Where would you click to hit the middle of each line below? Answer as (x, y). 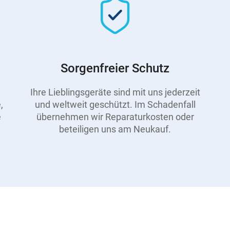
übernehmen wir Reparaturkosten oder (115, 117)
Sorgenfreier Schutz (115, 69)
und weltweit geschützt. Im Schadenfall (115, 104)
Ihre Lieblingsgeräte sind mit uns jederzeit (115, 92)
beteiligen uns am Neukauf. (115, 129)
